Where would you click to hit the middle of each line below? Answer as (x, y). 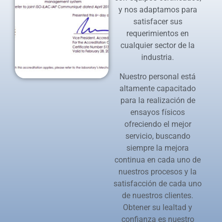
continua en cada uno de (158, 160)
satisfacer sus (158, 22)
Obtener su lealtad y (158, 207)
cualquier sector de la (158, 46)
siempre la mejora (158, 148)
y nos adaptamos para (158, 10)
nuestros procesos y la (158, 171)
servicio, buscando (158, 136)
